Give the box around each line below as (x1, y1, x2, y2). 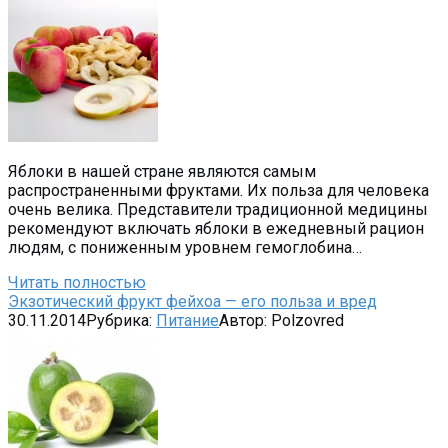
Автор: (219, 310, 267, 330)
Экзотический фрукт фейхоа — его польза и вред (8, 291, 377, 311)
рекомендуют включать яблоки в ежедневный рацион (8, 218, 424, 238)
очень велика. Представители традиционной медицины (8, 199, 428, 219)
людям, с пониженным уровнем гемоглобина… (8, 237, 362, 257)
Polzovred (271, 310, 344, 330)
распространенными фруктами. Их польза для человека (8, 180, 429, 200)
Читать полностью (8, 272, 146, 292)
